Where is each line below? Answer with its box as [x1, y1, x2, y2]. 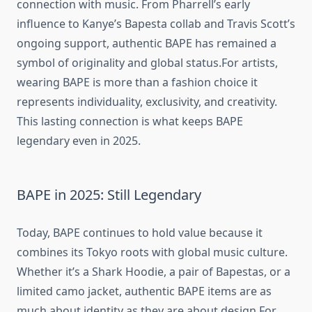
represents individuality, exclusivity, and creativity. [17, 94, 277, 110]
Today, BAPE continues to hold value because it [17, 225, 263, 241]
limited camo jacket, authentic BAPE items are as [17, 283, 272, 299]
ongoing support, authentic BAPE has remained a [17, 36, 276, 52]
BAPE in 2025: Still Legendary [17, 185, 201, 205]
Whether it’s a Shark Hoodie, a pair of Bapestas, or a [17, 264, 290, 280]
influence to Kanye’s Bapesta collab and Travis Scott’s [17, 16, 295, 32]
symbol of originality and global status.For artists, [17, 55, 278, 71]
